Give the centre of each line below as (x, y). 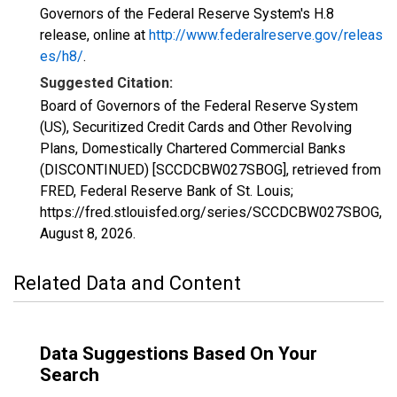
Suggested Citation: (106, 83)
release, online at (94, 35)
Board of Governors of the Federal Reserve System (199, 106)
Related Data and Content (127, 283)
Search (70, 375)
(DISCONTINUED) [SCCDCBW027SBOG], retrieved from (210, 170)
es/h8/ (62, 56)
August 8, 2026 (86, 234)
